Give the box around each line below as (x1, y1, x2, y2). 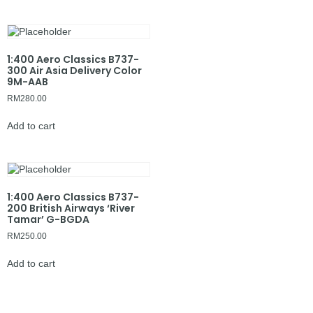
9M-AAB (7, 74, 48, 89)
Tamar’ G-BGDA (7, 212, 89, 226)
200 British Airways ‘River (7, 201, 135, 215)
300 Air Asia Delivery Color (7, 63, 142, 78)
